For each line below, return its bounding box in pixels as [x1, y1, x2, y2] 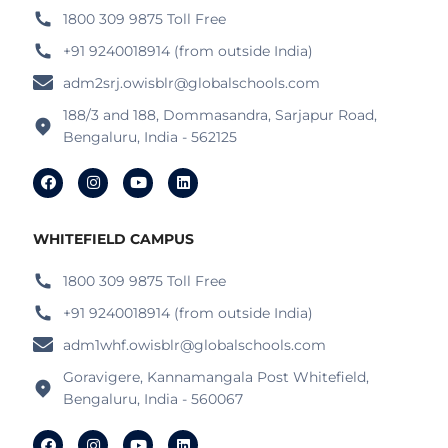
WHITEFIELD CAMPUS [33, 230, 195, 249]
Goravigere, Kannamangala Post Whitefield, [63, 368, 370, 387]
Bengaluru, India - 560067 [63, 390, 244, 409]
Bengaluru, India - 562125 [63, 127, 238, 146]
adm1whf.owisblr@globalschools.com [63, 336, 327, 355]
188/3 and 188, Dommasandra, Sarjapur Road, [63, 105, 378, 124]
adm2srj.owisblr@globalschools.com [63, 73, 321, 92]
